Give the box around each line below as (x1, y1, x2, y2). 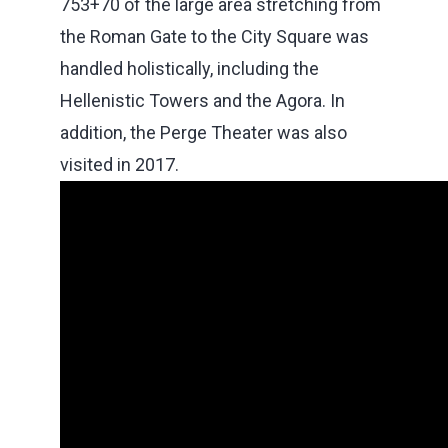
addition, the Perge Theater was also (60, 121, 347, 143)
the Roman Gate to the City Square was (60, 25, 369, 47)
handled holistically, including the (60, 57, 319, 79)
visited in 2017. (60, 153, 179, 175)
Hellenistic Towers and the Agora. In (60, 89, 345, 111)
